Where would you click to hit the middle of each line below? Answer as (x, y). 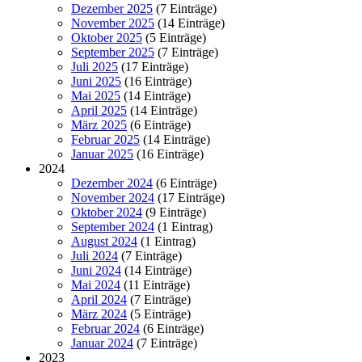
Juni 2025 (96, 81)
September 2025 (113, 52)
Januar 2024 (102, 343)
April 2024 (99, 299)
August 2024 (104, 241)
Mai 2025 (96, 96)
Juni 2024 (96, 270)
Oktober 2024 (107, 212)
